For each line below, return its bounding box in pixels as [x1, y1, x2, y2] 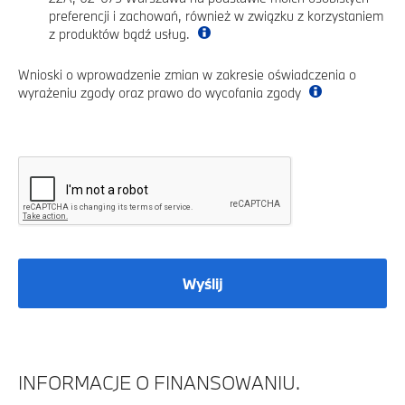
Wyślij [182, 273, 223, 293]
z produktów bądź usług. [49, 25, 193, 43]
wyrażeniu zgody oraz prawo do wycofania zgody [18, 84, 305, 102]
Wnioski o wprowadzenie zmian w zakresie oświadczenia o [18, 66, 356, 84]
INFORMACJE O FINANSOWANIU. [18, 370, 300, 396]
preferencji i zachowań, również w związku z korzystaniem [49, 7, 383, 25]
